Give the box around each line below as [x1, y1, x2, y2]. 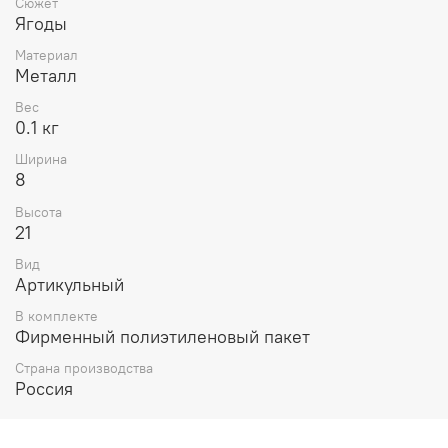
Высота [15, 202, 62, 221]
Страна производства [15, 359, 153, 378]
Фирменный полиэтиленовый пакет [15, 325, 310, 349]
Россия [15, 377, 73, 401]
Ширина [15, 150, 67, 169]
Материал [15, 46, 78, 65]
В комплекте [15, 307, 98, 326]
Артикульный [15, 272, 124, 296]
